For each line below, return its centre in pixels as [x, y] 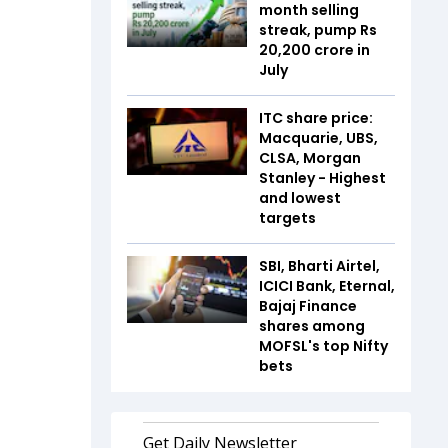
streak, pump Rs [318, 29]
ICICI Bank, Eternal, [327, 285]
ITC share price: [316, 117]
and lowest [300, 197]
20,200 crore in [314, 49]
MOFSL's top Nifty [323, 345]
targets [287, 217]
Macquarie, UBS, [318, 137]
